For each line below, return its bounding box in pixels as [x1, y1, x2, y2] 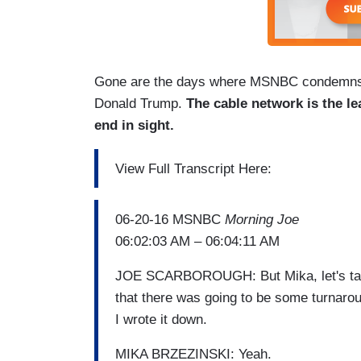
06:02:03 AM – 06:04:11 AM [115, 233, 280, 249]
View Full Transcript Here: [115, 160, 272, 176]
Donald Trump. [94, 96, 186, 112]
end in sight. [94, 118, 178, 134]
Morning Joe [221, 211, 299, 227]
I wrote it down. [115, 311, 207, 327]
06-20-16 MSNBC [115, 211, 221, 227]
